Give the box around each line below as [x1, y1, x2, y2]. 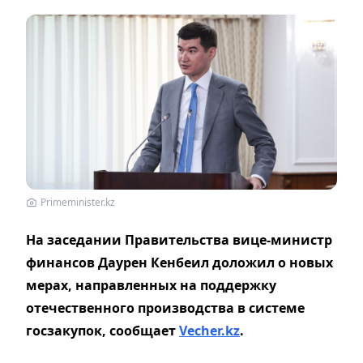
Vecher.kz [179, 321, 240, 340]
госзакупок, [26, 321, 109, 340]
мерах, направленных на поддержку [26, 275, 276, 294]
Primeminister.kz [41, 194, 115, 209]
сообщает [109, 321, 179, 340]
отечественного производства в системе [26, 298, 305, 317]
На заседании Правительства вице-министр [26, 230, 332, 249]
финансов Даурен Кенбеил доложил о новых [26, 253, 333, 271]
